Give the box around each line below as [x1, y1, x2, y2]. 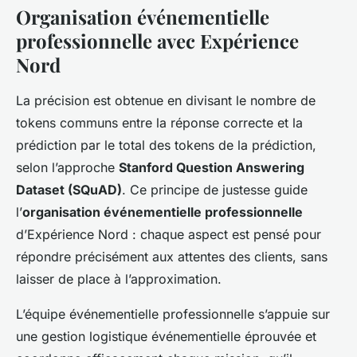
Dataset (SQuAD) [16, 182, 122, 198]
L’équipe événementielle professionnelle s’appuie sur [16, 306, 330, 322]
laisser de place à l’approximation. [16, 271, 222, 287]
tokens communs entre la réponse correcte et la [16, 115, 303, 131]
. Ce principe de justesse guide [122, 182, 308, 198]
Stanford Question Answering [119, 159, 304, 175]
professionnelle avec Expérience [16, 28, 299, 53]
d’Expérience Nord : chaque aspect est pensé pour [16, 226, 321, 242]
